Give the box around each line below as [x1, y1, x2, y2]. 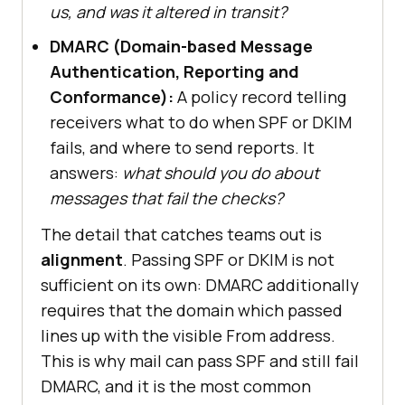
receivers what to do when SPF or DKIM [50, 111, 352, 134]
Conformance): [50, 86, 174, 108]
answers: [50, 162, 122, 184]
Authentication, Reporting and [50, 61, 299, 83]
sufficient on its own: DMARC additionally [41, 274, 359, 297]
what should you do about [122, 162, 319, 184]
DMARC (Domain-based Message [50, 35, 313, 58]
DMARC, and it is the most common [41, 375, 311, 398]
